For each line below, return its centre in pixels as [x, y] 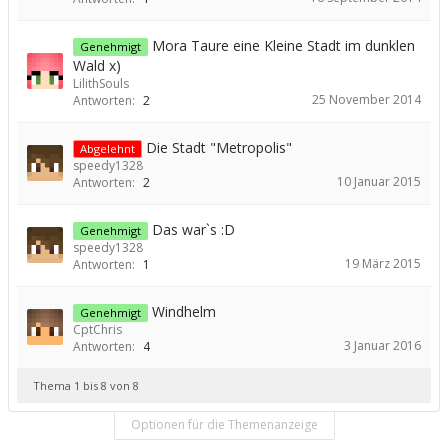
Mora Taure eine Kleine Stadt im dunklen [283, 45]
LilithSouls [101, 83]
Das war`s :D [193, 229]
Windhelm [184, 311]
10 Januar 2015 [379, 181]
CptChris [97, 329]
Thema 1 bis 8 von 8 [86, 385]
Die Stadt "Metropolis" [219, 147]
